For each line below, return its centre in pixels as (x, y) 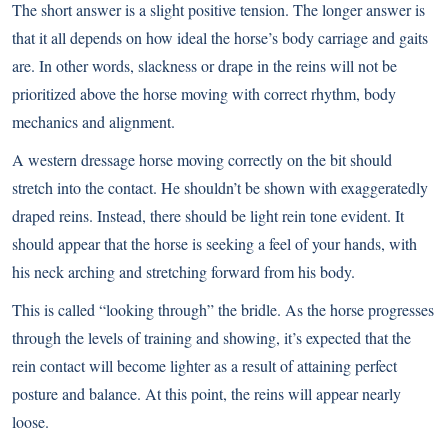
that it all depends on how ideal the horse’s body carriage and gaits (220, 37)
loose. (30, 421)
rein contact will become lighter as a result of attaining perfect (204, 365)
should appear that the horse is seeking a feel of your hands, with (214, 243)
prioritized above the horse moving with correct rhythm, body (204, 93)
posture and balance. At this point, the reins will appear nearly (206, 393)
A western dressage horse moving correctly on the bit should (202, 159)
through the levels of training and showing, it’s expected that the (211, 337)
